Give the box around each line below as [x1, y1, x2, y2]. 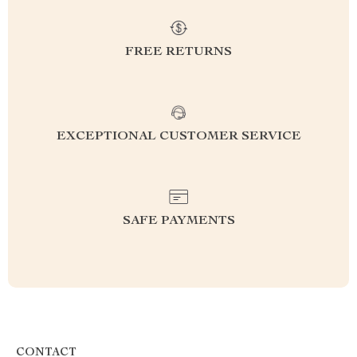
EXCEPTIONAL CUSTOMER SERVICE [56, 131, 301, 143]
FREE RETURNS [125, 46, 232, 59]
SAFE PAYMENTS [122, 215, 235, 228]
